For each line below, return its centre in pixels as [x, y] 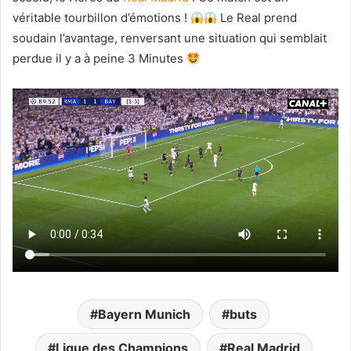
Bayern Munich [144, 315]
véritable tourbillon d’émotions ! [101, 18]
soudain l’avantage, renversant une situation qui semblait [170, 38]
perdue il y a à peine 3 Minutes [100, 59]
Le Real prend [257, 18]
